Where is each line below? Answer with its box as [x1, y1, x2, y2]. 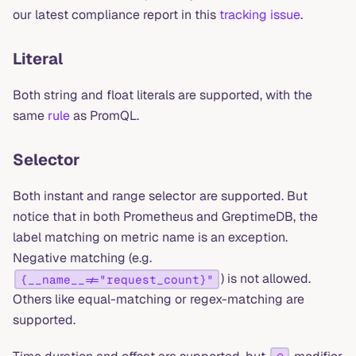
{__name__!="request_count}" [20, 272, 214, 287]
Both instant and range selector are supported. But [13, 188, 308, 205]
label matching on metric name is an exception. [13, 229, 288, 246]
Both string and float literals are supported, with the [13, 87, 312, 104]
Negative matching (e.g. [13, 250, 152, 267]
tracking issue [219, 6, 300, 24]
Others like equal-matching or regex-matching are [13, 291, 304, 308]
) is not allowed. [221, 270, 311, 288]
